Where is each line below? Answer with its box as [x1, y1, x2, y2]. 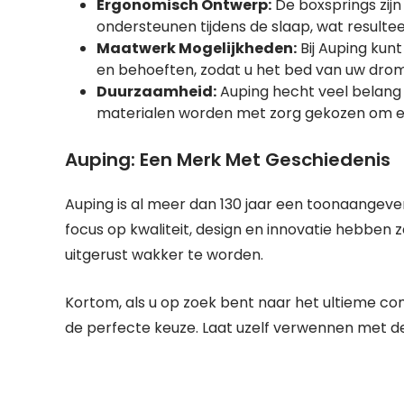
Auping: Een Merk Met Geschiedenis [65, 147, 390, 172]
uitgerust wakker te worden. [65, 244, 263, 265]
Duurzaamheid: [96, 81, 216, 102]
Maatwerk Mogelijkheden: [96, 38, 297, 59]
